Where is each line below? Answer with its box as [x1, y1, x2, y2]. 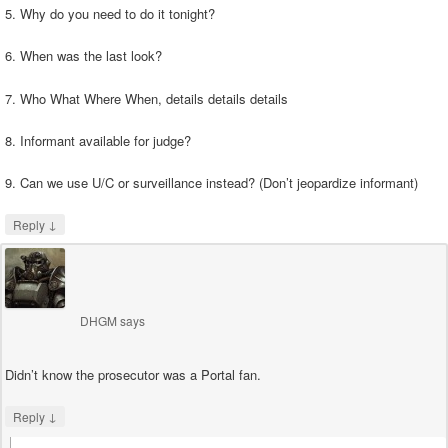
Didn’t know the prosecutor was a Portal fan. [5, 364, 261, 384]
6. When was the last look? [5, 46, 162, 66]
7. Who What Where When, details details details [5, 88, 288, 108]
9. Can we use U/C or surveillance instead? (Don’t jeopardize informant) [5, 172, 418, 192]
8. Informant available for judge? [5, 130, 191, 150]
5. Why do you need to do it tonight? [5, 4, 215, 24]
